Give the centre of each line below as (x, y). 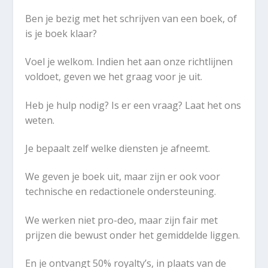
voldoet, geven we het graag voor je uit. (114, 77)
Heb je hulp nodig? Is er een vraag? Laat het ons (133, 105)
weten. (40, 120)
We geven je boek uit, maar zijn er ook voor (123, 177)
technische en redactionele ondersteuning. (121, 192)
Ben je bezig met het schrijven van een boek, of (131, 18)
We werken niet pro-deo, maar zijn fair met (122, 220)
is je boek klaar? (61, 33)
